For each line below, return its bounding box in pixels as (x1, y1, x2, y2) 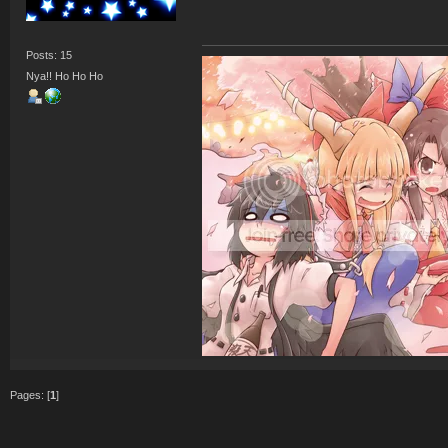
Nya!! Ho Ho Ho (26, 70, 104, 83)
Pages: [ (9, 389, 50, 402)
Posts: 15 (26, 48, 73, 61)
